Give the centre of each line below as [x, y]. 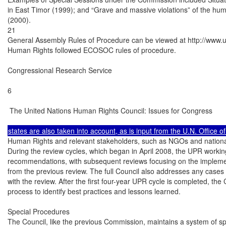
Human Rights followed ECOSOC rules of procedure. [92, 50]
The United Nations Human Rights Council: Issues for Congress [110, 110]
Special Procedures [39, 211]
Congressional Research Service [60, 70]
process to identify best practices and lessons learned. [94, 191]
